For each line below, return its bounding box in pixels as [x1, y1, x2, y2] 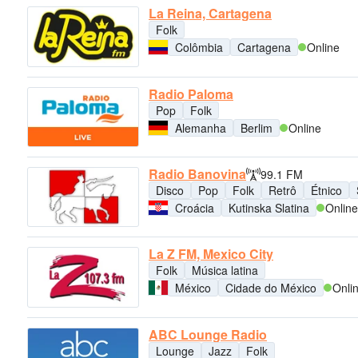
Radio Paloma [149, 84, 233, 103]
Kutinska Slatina [229, 199, 309, 216]
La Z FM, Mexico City [149, 245, 273, 264]
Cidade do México [225, 280, 316, 296]
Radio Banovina [149, 164, 246, 183]
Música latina [192, 262, 258, 279]
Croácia [175, 199, 214, 216]
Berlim [241, 119, 272, 136]
